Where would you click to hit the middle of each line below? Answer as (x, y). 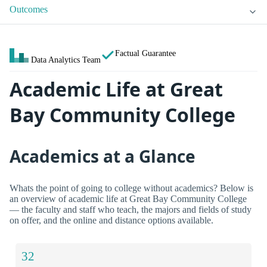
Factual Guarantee (145, 53)
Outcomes (29, 10)
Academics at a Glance (103, 156)
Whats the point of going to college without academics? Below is (131, 188)
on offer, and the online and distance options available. (111, 220)
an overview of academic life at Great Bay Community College (128, 198)
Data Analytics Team (66, 60)
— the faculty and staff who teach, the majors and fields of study (131, 209)
